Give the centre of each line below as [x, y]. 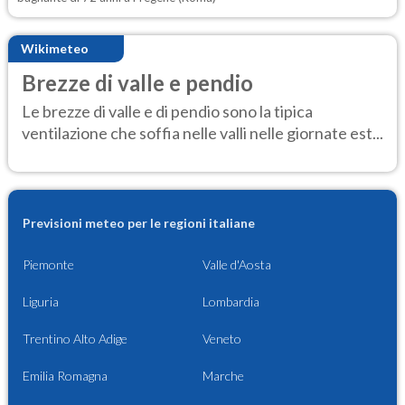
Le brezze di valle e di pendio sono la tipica [167, 112]
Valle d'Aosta [237, 265]
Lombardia [231, 302]
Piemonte [48, 265]
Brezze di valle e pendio [137, 82]
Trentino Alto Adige [75, 339]
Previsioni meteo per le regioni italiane [139, 223]
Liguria [41, 302]
